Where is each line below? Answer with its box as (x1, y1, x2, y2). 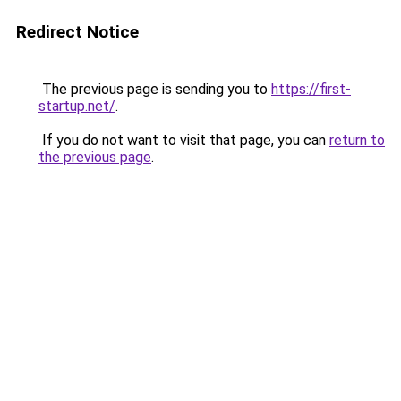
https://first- (271, 81, 351, 98)
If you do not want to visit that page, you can (38, 132, 329, 149)
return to (329, 132, 385, 149)
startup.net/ (38, 98, 115, 115)
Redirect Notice (16, 21, 139, 42)
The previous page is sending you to (38, 81, 271, 98)
